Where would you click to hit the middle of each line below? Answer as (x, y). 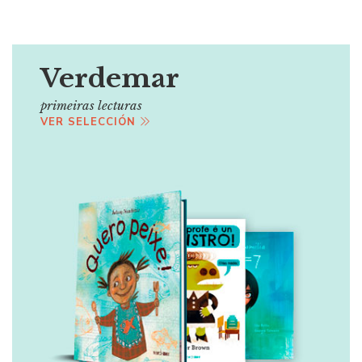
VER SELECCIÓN (90, 122)
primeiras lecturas (91, 106)
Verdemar (110, 79)
